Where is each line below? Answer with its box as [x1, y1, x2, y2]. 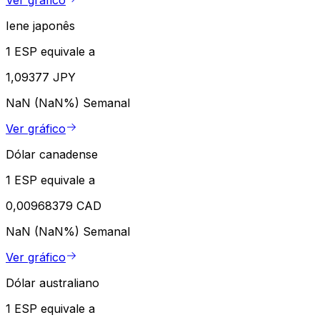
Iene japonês [6, 19, 75, 34]
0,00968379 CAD [6, 199, 101, 214]
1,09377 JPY [6, 70, 76, 85]
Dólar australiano [6, 276, 99, 291]
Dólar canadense [6, 147, 98, 162]
